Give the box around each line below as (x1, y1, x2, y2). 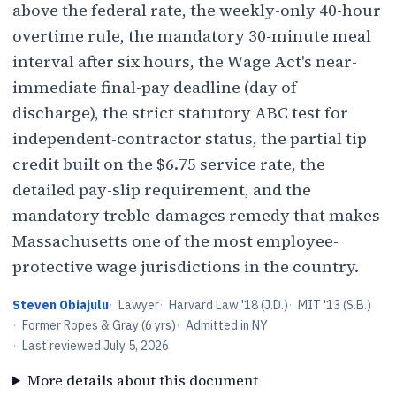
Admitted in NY (186, 317, 268, 333)
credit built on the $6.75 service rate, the (12, 153, 325, 175)
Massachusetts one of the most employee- (12, 230, 339, 252)
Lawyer (118, 297, 159, 313)
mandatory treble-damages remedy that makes (12, 204, 380, 226)
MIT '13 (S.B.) (298, 297, 371, 313)
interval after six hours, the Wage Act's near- (12, 50, 357, 72)
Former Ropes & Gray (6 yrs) (22, 317, 176, 333)
